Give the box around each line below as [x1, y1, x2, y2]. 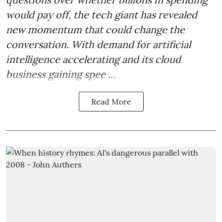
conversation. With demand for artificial [6, 38, 191, 51]
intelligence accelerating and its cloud [6, 53, 181, 66]
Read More [91, 97, 131, 107]
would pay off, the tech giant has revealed [6, 8, 197, 21]
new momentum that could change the [6, 23, 185, 36]
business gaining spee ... [6, 68, 115, 81]
